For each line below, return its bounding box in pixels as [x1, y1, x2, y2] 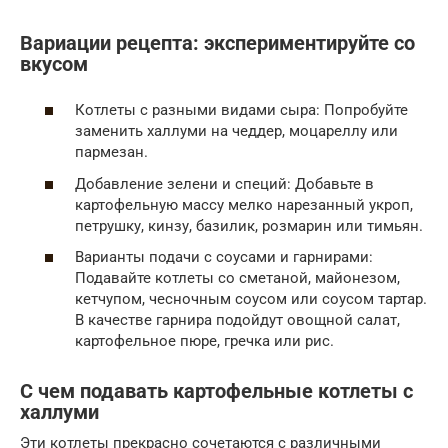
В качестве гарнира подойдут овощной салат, [75, 311, 400, 330]
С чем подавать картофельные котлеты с [20, 380, 413, 404]
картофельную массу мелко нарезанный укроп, [75, 195, 413, 214]
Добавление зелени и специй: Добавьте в [75, 174, 374, 193]
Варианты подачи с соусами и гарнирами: [75, 248, 373, 267]
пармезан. [75, 143, 148, 162]
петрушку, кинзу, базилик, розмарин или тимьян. [75, 216, 423, 235]
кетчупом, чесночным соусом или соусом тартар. [75, 290, 427, 309]
